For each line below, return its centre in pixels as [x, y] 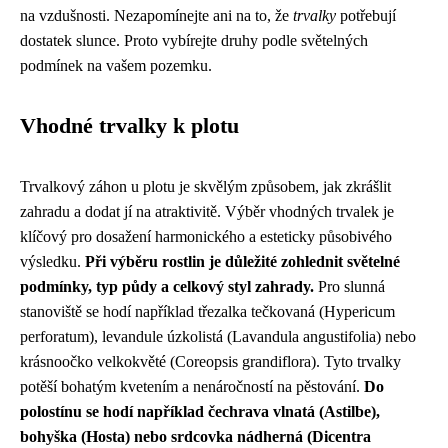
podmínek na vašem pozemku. [116, 65]
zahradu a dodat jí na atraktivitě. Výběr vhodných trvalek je [207, 211]
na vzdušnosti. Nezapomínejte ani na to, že [156, 15]
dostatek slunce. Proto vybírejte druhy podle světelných [194, 40]
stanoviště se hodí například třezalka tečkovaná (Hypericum [207, 311]
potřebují [366, 15]
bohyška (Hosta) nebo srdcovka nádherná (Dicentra [195, 436]
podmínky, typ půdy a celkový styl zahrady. [167, 286]
